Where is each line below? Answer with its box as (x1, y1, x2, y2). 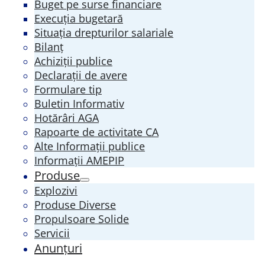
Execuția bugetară (34, 11, 123, 25)
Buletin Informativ (34, 96, 124, 111)
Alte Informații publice (34, 138, 145, 153)
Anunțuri (34, 240, 82, 256)
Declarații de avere (34, 67, 127, 82)
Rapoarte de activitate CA (34, 124, 159, 139)
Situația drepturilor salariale (34, 25, 173, 40)
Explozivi (34, 183, 77, 198)
